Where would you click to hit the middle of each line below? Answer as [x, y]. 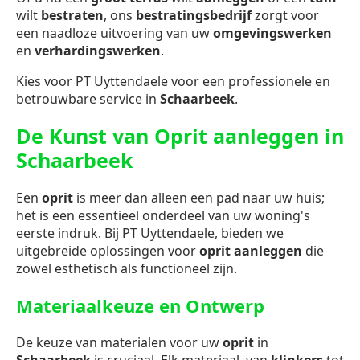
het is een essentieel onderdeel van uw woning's [163, 216]
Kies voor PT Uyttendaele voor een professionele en [173, 81]
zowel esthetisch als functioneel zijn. [127, 269]
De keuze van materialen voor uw [119, 343]
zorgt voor [285, 15]
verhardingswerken [98, 50]
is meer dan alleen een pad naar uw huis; [199, 198]
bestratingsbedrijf [194, 15]
